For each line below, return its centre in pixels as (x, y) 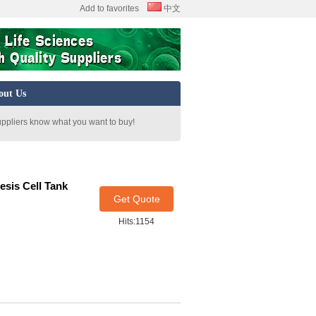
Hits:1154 (136, 221)
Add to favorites (109, 8)
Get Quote (136, 199)
